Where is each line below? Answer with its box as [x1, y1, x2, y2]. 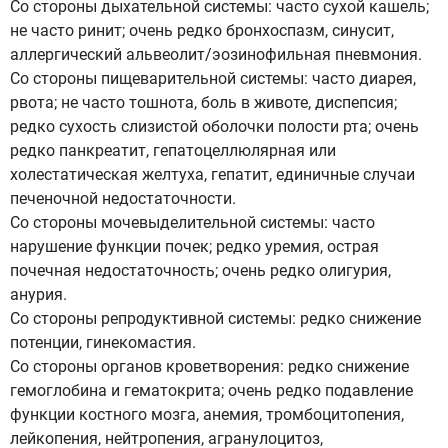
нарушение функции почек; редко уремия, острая [10, 237, 379, 256]
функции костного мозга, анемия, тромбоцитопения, [10, 405, 404, 424]
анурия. [10, 285, 67, 304]
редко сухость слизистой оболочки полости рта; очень [10, 117, 419, 136]
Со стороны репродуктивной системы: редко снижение [10, 309, 421, 328]
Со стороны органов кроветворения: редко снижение [10, 357, 409, 376]
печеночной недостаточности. [10, 189, 236, 208]
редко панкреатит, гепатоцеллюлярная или [10, 141, 336, 160]
